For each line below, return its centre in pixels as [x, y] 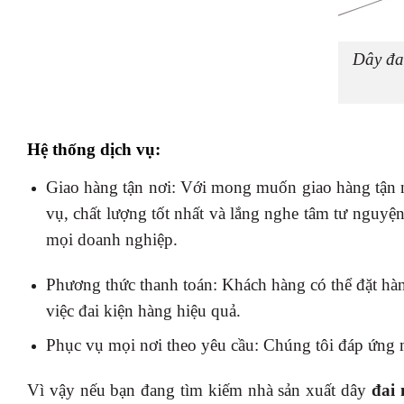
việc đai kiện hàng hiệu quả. [143, 310]
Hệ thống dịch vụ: [94, 150]
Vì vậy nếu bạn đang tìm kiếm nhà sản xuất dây [197, 390]
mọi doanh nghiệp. [111, 239]
